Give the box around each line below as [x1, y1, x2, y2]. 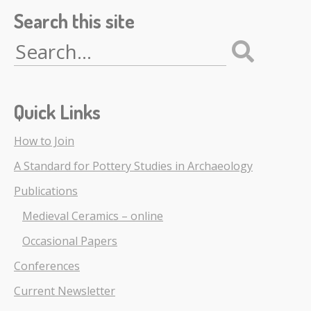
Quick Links [14, 99, 101, 125]
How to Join [14, 133, 74, 149]
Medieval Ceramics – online [22, 208, 163, 224]
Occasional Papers [22, 233, 117, 249]
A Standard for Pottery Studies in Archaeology [14, 158, 253, 174]
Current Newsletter [14, 283, 115, 299]
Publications [14, 183, 78, 199]
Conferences [14, 258, 80, 274]
